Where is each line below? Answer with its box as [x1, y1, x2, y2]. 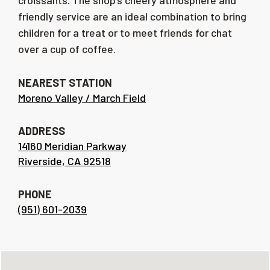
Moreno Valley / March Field [18, 91, 146, 104]
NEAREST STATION [18, 76, 112, 89]
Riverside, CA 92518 [18, 154, 111, 168]
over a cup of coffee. [18, 42, 116, 55]
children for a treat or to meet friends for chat [18, 26, 232, 39]
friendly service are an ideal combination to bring [18, 10, 246, 23]
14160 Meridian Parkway [18, 139, 127, 152]
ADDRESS [18, 124, 65, 137]
